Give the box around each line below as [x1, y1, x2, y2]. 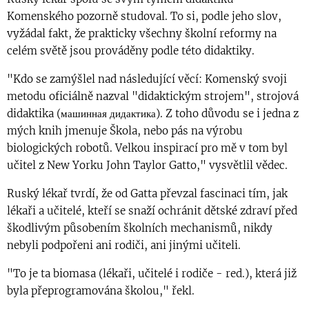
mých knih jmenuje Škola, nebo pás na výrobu [7, 124, 243, 138]
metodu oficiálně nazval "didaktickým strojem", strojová [7, 90, 299, 103]
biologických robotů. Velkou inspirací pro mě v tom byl [7, 141, 288, 155]
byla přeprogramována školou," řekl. [7, 284, 195, 298]
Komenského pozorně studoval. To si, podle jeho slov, [7, 10, 281, 23]
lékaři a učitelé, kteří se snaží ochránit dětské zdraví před [7, 204, 297, 218]
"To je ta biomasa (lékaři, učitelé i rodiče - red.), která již [7, 267, 297, 281]
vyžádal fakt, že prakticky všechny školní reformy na [7, 27, 277, 41]
